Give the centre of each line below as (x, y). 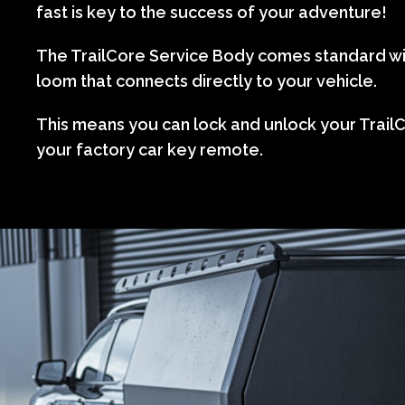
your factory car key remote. (150, 149)
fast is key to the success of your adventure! (212, 12)
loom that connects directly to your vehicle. (207, 80)
